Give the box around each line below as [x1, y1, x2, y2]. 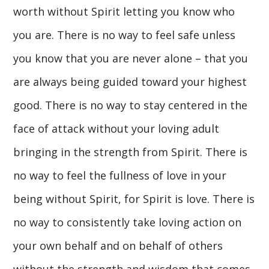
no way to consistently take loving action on [13, 214, 242, 229]
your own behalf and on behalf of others [13, 238, 223, 253]
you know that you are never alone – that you [13, 50, 249, 65]
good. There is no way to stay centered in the [13, 97, 248, 112]
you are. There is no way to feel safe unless [13, 27, 236, 42]
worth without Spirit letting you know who [13, 4, 235, 19]
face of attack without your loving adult [13, 121, 220, 136]
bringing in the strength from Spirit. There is [13, 144, 248, 159]
